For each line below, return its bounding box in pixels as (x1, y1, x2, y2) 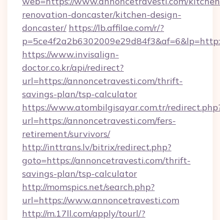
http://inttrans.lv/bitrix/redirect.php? (22, 141, 171, 153)
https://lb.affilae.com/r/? (69, 22, 164, 33)
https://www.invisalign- (22, 49, 119, 60)
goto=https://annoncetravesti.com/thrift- (22, 155, 191, 166)
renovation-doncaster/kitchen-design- (22, 9, 181, 20)
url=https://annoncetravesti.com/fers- (22, 115, 176, 126)
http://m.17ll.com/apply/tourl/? (22, 208, 145, 219)
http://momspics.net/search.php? (22, 181, 155, 192)
